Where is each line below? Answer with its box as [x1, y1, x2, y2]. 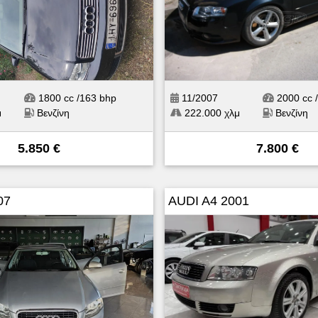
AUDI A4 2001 [168, 193, 249, 208]
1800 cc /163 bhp [35, 92, 116, 104]
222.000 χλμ [181, 106, 240, 119]
